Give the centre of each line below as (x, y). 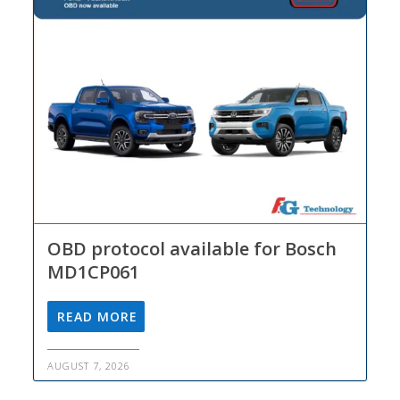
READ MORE (98, 316)
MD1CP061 (94, 271)
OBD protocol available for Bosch (192, 248)
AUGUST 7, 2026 (89, 365)
